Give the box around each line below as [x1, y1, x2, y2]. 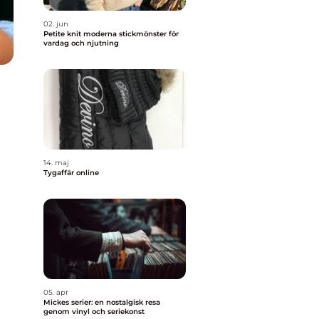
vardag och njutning [43, 38, 119, 48]
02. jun [43, 19, 68, 28]
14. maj [43, 158, 69, 167]
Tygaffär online [43, 168, 99, 177]
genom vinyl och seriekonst [43, 307, 145, 316]
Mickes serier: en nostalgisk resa [43, 298, 160, 307]
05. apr [43, 288, 68, 297]
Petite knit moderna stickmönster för [43, 29, 83, 38]
